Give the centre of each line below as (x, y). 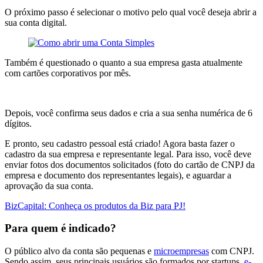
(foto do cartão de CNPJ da (204, 164)
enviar (17, 164)
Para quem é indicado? (60, 228)
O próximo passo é (41, 12)
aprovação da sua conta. (49, 186)
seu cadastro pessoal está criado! (101, 143)
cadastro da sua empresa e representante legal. (89, 154)
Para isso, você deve (213, 154)
